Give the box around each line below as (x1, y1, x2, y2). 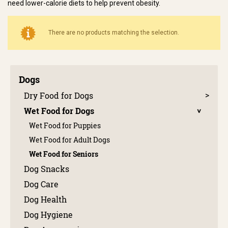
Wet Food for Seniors (29, 149, 98, 159)
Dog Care (24, 178, 59, 189)
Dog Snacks (24, 163, 69, 174)
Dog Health (24, 193, 67, 205)
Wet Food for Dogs (24, 105, 94, 116)
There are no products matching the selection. (48, 28, 179, 36)
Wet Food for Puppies (29, 120, 101, 130)
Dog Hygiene (24, 209, 73, 220)
